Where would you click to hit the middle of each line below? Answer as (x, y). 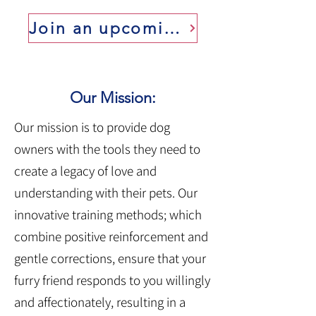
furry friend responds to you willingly (112, 280)
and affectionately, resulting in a (100, 302)
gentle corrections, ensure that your (110, 258)
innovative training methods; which (108, 214)
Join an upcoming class (172, 28)
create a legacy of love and (85, 171)
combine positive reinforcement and (111, 236)
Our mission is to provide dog (92, 127)
